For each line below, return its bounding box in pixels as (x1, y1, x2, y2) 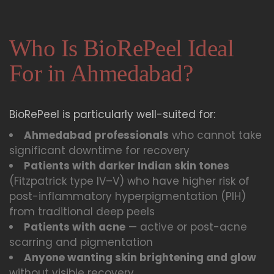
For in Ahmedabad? (9, 60, 193, 87)
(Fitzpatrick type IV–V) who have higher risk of (9, 174, 250, 189)
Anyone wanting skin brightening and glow (24, 250, 256, 265)
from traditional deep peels (9, 204, 155, 220)
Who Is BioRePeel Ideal (9, 35, 234, 62)
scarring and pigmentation (9, 235, 153, 250)
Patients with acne (24, 220, 125, 235)
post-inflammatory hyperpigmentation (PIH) (9, 189, 246, 204)
